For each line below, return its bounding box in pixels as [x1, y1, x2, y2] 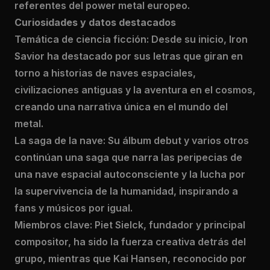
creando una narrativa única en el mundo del [14, 101, 228, 113]
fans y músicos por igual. [14, 202, 133, 214]
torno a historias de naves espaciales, [14, 67, 196, 79]
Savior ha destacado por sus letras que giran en [14, 50, 243, 62]
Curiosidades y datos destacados [14, 16, 176, 28]
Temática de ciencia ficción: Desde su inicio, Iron [14, 33, 248, 45]
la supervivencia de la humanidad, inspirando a [14, 185, 238, 197]
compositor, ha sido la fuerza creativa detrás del [14, 236, 246, 248]
